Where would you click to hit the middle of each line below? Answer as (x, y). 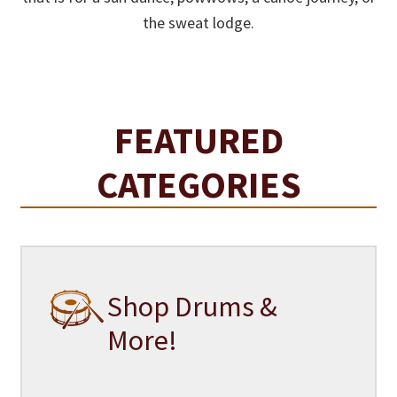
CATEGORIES (198, 185)
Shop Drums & (192, 306)
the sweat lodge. (198, 22)
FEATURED (198, 140)
